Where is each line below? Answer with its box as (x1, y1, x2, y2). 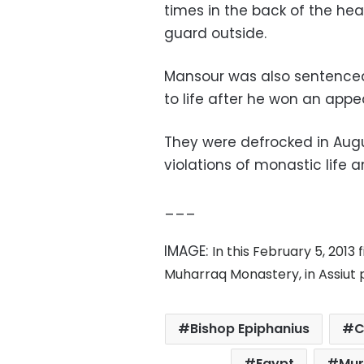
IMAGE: (164, 241, 212, 262)
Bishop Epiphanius (190, 319, 310, 339)
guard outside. (164, 24, 266, 44)
